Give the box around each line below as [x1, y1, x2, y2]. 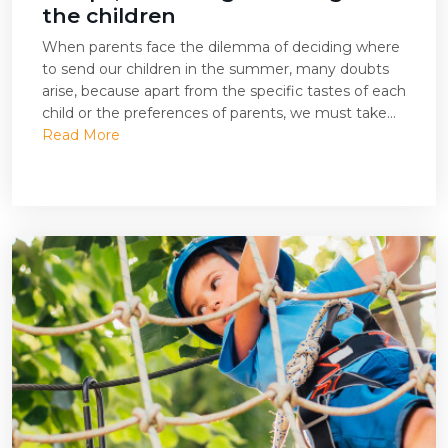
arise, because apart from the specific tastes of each [42, 82, 406, 100]
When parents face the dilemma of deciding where [42, 38, 400, 56]
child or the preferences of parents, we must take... [42, 104, 396, 122]
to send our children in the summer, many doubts [42, 60, 389, 78]
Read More [42, 126, 120, 144]
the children [42, 3, 176, 28]
